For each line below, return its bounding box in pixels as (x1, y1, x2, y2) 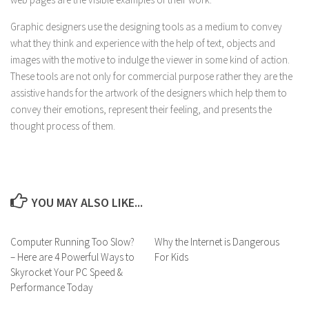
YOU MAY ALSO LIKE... (31, 195, 143, 210)
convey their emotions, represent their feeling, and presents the (10, 103, 272, 116)
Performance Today (10, 281, 93, 294)
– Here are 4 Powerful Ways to (10, 250, 134, 263)
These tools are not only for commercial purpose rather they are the (10, 70, 292, 83)
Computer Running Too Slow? (10, 235, 134, 248)
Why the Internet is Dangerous (154, 235, 279, 248)
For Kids (154, 250, 188, 263)
